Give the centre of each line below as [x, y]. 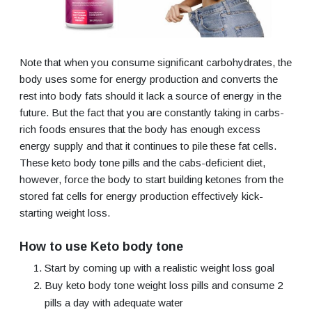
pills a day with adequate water [114, 302]
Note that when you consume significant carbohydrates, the [156, 62]
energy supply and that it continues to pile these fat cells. [148, 146]
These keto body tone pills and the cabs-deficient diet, [142, 162]
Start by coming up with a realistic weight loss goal [159, 267]
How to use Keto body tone [101, 246]
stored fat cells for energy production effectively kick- [141, 196]
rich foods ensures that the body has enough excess [140, 129]
